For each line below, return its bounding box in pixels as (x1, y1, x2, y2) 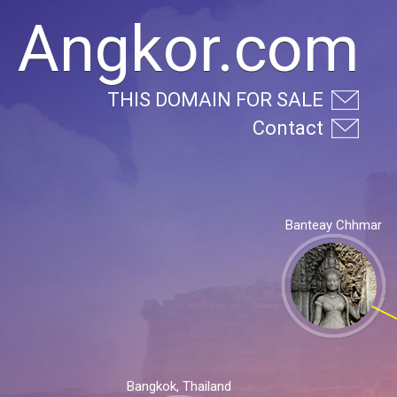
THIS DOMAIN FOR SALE (107, 89, 323, 111)
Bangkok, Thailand (126, 378, 231, 394)
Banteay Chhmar (284, 217, 382, 234)
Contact (253, 117, 323, 139)
